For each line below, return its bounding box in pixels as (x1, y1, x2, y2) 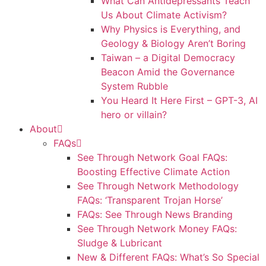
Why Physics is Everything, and (101, 23, 240, 35)
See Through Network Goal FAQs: (77, 151, 227, 163)
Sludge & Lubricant (77, 236, 162, 249)
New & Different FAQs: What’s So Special (77, 251, 259, 263)
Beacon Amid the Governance (101, 65, 235, 78)
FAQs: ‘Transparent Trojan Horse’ (77, 194, 223, 206)
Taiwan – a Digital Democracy (101, 51, 235, 64)
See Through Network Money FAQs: (77, 222, 237, 235)
